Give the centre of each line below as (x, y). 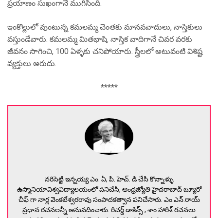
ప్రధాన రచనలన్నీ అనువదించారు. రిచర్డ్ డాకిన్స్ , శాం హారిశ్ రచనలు (109, 210)
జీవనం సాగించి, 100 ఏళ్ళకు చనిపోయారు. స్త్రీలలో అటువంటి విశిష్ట (105, 51)
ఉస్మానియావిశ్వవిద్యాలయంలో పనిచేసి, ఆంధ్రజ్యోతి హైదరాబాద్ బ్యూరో (109, 189)
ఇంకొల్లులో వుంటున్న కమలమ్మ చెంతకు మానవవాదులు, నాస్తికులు (105, 27)
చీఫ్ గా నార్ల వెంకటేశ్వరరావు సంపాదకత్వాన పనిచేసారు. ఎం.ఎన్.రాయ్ (109, 200)
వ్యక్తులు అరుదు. (32, 64)
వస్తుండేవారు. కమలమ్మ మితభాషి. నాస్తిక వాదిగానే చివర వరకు (100, 39)
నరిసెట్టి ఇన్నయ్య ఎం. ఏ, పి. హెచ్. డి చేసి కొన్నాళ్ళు (109, 179)
